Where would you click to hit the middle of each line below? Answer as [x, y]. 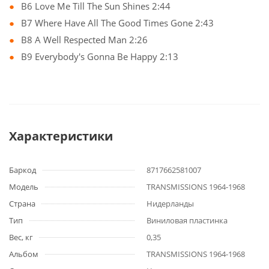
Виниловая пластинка [187, 220]
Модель [24, 187]
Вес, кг [21, 237]
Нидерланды [170, 204]
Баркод [23, 170]
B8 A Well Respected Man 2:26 [84, 40]
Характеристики [61, 136]
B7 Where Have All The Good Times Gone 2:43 [117, 23]
